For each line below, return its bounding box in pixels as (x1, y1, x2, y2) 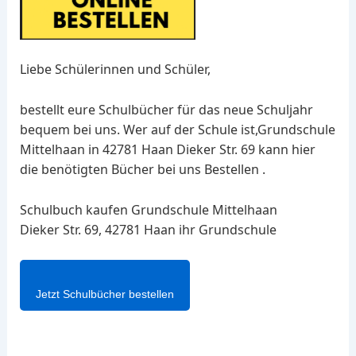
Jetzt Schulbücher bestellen (35, 288, 174, 301)
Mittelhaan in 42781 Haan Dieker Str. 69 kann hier (19, 140, 315, 158)
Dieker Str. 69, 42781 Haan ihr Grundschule (19, 220, 277, 238)
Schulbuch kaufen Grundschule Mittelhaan (19, 200, 277, 219)
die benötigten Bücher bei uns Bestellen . (19, 160, 265, 178)
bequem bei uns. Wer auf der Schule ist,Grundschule (19, 120, 335, 138)
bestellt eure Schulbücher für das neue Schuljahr (19, 100, 313, 118)
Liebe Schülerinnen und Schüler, (19, 60, 211, 79)
